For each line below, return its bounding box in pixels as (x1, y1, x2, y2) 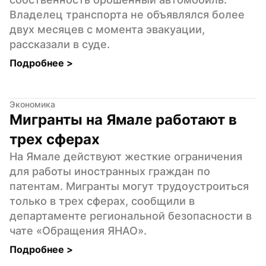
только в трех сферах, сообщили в (9, 194, 195, 207)
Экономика (9, 99, 55, 109)
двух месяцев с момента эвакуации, (9, 23, 205, 36)
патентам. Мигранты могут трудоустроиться (9, 179, 249, 192)
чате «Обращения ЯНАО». (9, 224, 147, 237)
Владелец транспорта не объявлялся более (9, 8, 245, 21)
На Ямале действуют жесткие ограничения (9, 150, 242, 163)
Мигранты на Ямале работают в (9, 110, 237, 128)
